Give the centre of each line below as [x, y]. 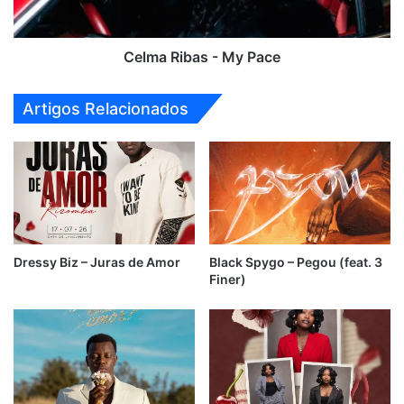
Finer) [228, 279]
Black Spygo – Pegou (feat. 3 [296, 262]
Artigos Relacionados [106, 109]
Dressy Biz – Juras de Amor [97, 262]
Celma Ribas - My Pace [202, 57]
